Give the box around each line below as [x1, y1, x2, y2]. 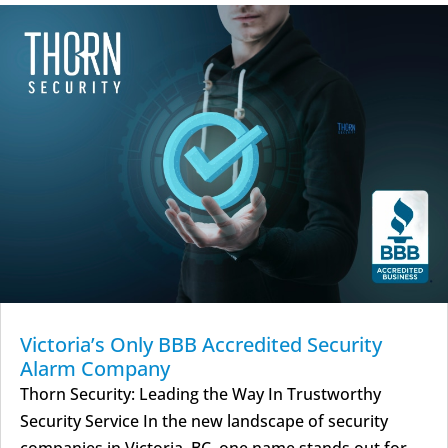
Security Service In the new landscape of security [20, 410, 388, 432]
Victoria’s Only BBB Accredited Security [20, 331, 382, 358]
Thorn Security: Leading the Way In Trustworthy [20, 383, 381, 405]
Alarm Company [20, 355, 170, 382]
